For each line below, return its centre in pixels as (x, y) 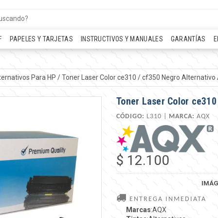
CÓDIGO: (130, 117)
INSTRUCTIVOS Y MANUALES (122, 39)
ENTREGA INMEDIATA (167, 199)
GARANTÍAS (188, 39)
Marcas (138, 209)
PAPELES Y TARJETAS (41, 39)
